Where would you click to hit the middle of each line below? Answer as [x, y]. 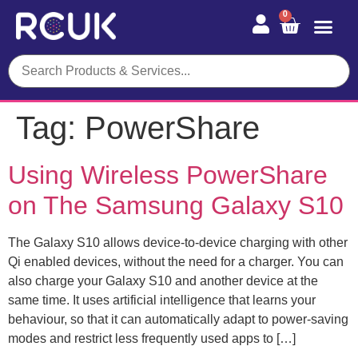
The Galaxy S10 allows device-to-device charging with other [178, 242]
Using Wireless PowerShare [168, 175]
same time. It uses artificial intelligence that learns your [162, 300]
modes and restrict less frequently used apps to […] [152, 338]
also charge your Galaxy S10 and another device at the [163, 280]
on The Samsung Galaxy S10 [176, 205]
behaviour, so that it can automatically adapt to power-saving [178, 319]
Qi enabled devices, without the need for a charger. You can [176, 261]
